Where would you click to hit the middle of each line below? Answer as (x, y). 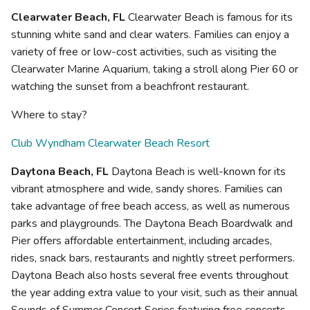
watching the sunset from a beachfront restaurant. (130, 87)
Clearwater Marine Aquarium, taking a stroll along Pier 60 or (155, 70)
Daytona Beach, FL (60, 172)
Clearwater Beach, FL (68, 18)
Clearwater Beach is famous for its (209, 18)
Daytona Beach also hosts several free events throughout (150, 276)
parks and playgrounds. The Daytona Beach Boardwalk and (152, 224)
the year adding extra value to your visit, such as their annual (154, 293)
